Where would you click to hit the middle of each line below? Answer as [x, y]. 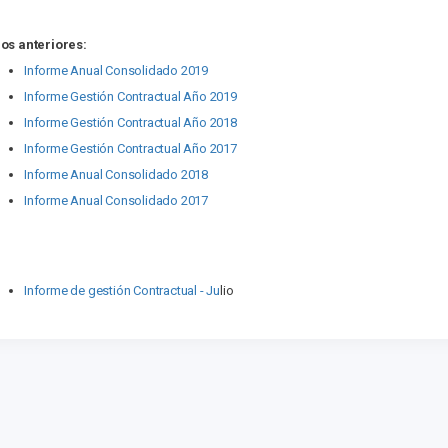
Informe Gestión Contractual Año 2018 [130, 122]
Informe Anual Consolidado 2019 [116, 70]
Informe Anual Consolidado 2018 [116, 174]
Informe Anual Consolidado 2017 [116, 200]
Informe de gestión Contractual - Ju [122, 290]
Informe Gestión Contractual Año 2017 [130, 148]
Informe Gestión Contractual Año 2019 [130, 96]
